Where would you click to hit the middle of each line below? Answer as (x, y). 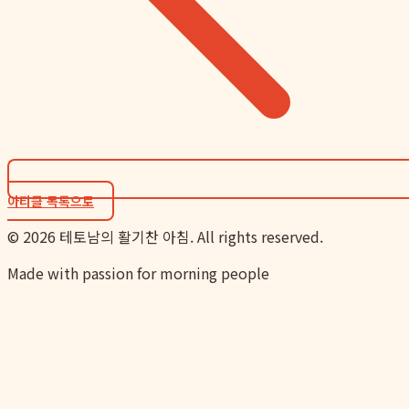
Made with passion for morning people (138, 273)
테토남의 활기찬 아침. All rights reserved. (189, 236)
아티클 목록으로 (51, 200)
